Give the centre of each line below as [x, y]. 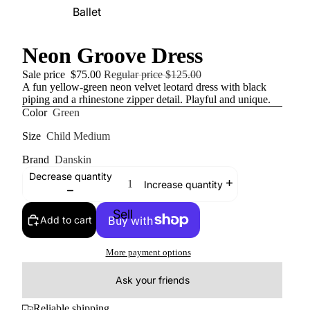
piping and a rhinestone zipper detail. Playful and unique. [146, 99]
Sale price [45, 74]
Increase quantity [183, 184]
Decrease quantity [70, 176]
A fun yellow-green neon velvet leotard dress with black [144, 87]
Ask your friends [152, 280]
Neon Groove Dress [112, 55]
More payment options [148, 253]
